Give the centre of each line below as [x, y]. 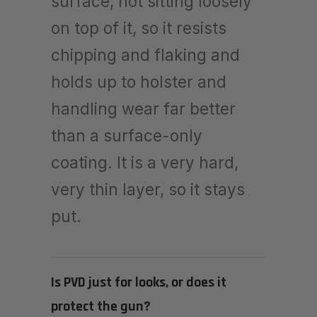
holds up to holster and [139, 81]
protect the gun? [101, 306]
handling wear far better [143, 108]
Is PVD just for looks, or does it [139, 282]
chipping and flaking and [145, 54]
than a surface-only [127, 135]
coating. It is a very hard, [145, 162]
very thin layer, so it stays [148, 189]
